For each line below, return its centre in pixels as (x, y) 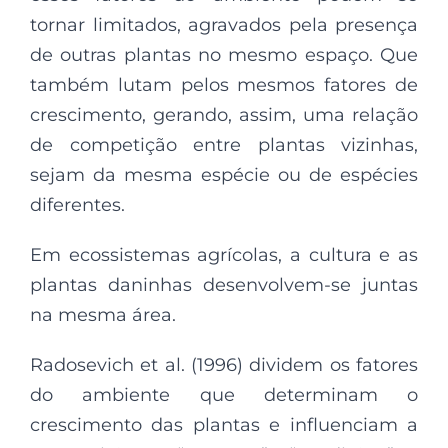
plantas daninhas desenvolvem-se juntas (224, 285)
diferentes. (77, 205)
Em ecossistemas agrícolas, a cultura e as (224, 255)
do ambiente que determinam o (224, 395)
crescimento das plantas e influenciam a (224, 425)
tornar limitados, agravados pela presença (224, 25)
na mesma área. (103, 315)
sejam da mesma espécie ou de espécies (224, 175)
